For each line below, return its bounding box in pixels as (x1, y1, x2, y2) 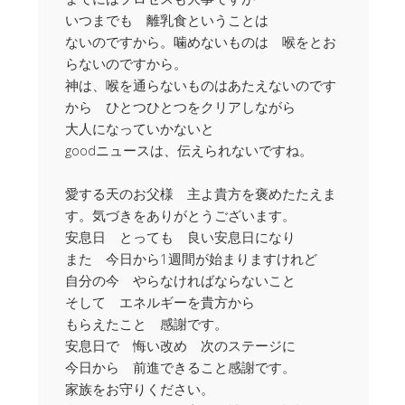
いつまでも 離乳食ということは (65, 11, 268, 30)
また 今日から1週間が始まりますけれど (65, 250, 317, 268)
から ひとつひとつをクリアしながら (65, 98, 296, 117)
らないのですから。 (65, 54, 187, 73)
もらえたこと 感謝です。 (65, 315, 228, 334)
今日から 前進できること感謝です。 (65, 358, 296, 377)
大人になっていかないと (65, 119, 214, 138)
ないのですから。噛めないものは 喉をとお (65, 33, 336, 52)
